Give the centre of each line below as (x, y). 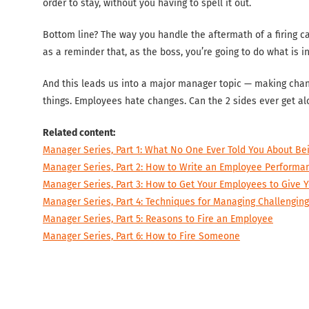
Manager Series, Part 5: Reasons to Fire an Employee (158, 219)
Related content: (79, 132)
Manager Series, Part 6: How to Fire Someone (141, 236)
